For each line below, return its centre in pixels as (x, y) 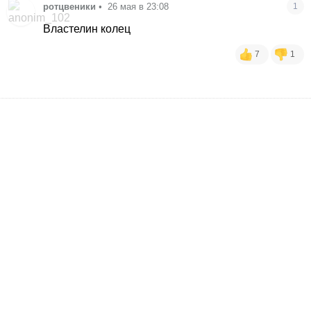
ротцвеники (70, 7)
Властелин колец (87, 29)
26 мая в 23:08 (138, 7)
